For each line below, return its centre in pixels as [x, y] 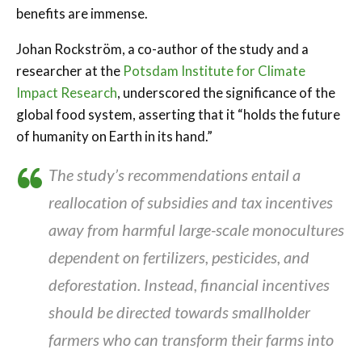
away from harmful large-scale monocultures [196, 229]
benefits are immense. [83, 13]
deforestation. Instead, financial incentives [189, 284]
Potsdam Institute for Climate [214, 70]
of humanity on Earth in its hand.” [114, 136]
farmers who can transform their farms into [191, 339]
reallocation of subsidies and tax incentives [191, 202]
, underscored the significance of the [226, 92]
